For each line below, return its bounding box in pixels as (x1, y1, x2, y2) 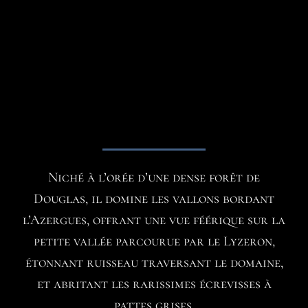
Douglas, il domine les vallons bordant (34, 190, 274, 208)
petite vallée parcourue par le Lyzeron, (33, 233, 275, 250)
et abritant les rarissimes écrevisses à (36, 276, 272, 293)
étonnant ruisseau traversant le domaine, (25, 254, 283, 272)
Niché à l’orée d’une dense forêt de (48, 169, 260, 186)
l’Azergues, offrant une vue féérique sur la (23, 212, 285, 229)
